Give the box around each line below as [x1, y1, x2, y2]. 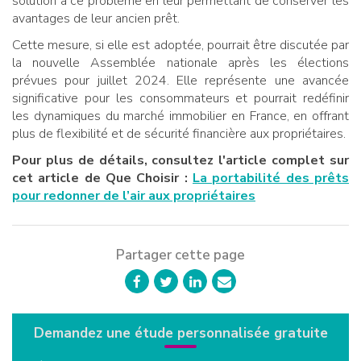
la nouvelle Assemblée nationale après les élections [12, 54, 349, 73]
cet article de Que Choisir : [12, 169, 193, 188]
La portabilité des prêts [193, 169, 349, 188]
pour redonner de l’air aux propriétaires [12, 187, 255, 205]
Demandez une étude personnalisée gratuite [33, 324, 328, 343]
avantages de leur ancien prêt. [12, 10, 180, 28]
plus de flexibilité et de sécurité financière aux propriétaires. [12, 125, 346, 143]
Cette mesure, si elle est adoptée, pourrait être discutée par [12, 36, 349, 55]
